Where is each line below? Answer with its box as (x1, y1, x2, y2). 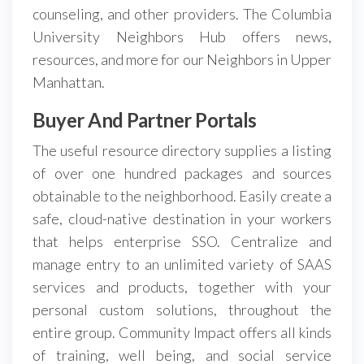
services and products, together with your (32, 277, 331, 296)
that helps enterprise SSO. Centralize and (32, 232, 331, 250)
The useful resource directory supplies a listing (32, 141, 331, 159)
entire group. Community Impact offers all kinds (32, 323, 331, 341)
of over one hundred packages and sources (32, 163, 331, 182)
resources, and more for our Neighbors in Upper (32, 50, 331, 68)
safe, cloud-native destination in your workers (32, 209, 331, 227)
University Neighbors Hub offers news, (32, 27, 331, 45)
